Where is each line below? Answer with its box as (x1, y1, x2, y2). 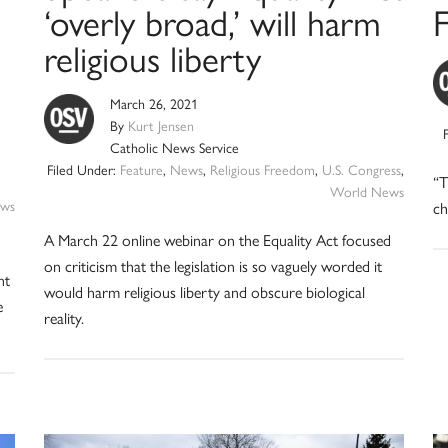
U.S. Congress (322, 162, 402, 180)
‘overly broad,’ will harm (43, 2, 381, 46)
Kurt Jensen (127, 118, 194, 136)
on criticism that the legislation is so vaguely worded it (43, 257, 382, 277)
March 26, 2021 (109, 96, 198, 114)
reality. (43, 309, 84, 329)
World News (330, 184, 405, 202)
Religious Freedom (210, 162, 316, 180)
